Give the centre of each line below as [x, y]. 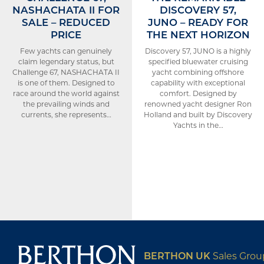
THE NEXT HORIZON [198, 34]
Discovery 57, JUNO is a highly [198, 51]
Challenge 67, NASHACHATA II [66, 72]
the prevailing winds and [66, 104]
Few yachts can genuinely [66, 51]
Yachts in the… [198, 125]
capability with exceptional [198, 82]
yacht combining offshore [198, 72]
